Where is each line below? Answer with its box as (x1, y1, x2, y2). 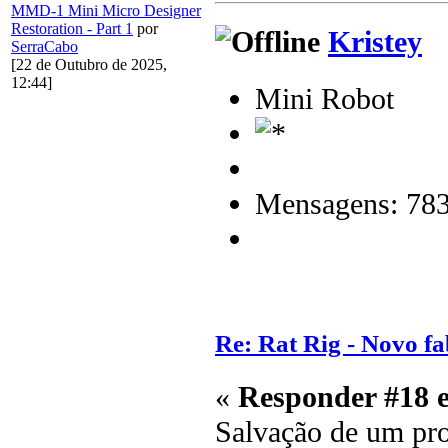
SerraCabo (11, 38, 78, 56)
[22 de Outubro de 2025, (11, 56, 167, 74)
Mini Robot (255, 81, 394, 116)
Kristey (328, 25, 422, 60)
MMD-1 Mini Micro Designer (11, 2, 201, 20)
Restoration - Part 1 (11, 20, 133, 38)
